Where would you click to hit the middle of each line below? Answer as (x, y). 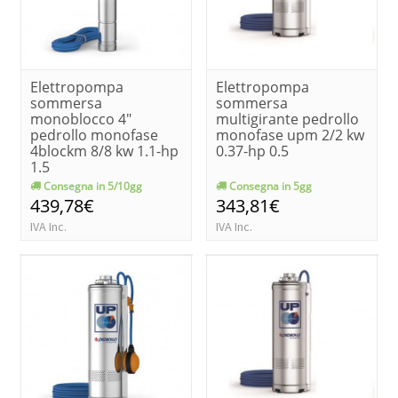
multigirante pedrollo (287, 119)
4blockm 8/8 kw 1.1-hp (104, 151)
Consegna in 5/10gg (92, 186)
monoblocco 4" (81, 119)
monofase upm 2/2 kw (290, 135)
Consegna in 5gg (269, 186)
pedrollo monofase (94, 135)
